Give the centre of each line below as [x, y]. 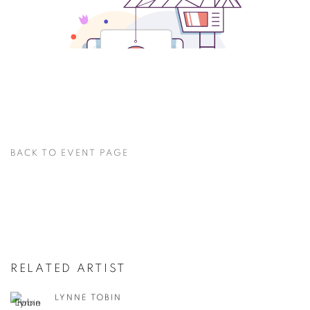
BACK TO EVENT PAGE [70, 153]
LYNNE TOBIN [89, 297]
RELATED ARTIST [69, 268]
